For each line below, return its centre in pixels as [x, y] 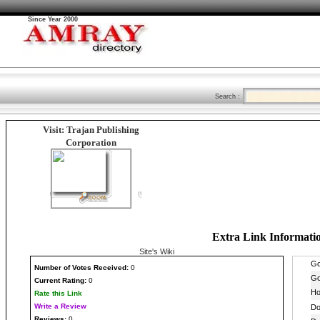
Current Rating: [60, 280]
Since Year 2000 [53, 19]
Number [49, 267]
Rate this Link [58, 293]
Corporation [91, 142]
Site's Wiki [157, 251]
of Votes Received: [96, 267]
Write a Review [60, 306]
